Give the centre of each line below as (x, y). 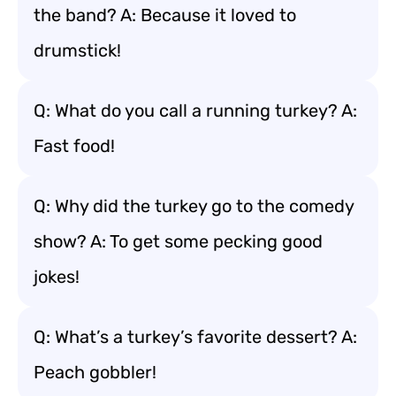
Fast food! (74, 146)
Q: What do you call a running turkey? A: (195, 110)
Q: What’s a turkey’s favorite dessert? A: (195, 337)
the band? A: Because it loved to (165, 15)
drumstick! (77, 50)
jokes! (57, 277)
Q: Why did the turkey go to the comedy (194, 206)
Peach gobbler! (95, 372)
